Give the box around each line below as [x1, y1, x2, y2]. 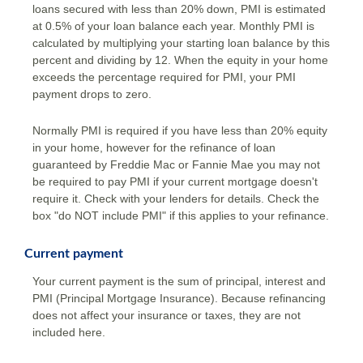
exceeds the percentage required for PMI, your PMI [32, 70, 296, 83]
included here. [32, 325, 105, 339]
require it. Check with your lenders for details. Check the [32, 192, 319, 206]
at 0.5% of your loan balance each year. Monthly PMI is [32, 19, 314, 32]
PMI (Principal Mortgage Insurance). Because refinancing [32, 291, 326, 305]
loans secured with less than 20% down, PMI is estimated [32, 2, 326, 15]
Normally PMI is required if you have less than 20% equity [32, 124, 327, 138]
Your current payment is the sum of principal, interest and [32, 274, 326, 288]
